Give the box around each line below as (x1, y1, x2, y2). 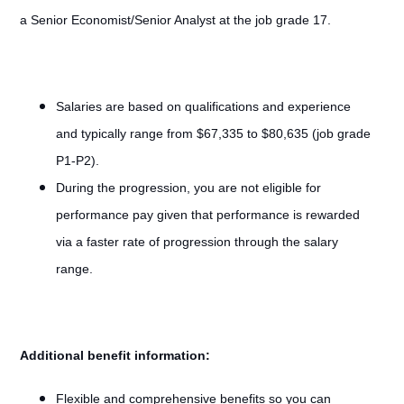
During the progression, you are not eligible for (55, 180, 321, 195)
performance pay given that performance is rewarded (55, 207, 360, 222)
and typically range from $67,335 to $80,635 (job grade (55, 126, 371, 141)
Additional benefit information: (19, 348, 210, 363)
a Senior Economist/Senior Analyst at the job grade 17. (19, 13, 331, 27)
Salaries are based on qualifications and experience (55, 99, 351, 114)
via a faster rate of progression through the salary (55, 234, 338, 249)
